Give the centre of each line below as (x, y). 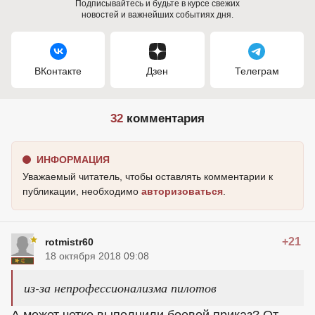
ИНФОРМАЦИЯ (73, 160)
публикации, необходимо (82, 191)
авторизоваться (182, 191)
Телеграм (257, 71)
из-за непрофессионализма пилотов (120, 288)
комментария (164, 118)
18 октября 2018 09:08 (97, 256)
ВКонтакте (58, 71)
